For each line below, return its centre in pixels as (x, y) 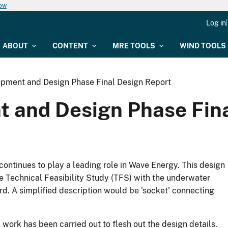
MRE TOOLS (134, 46)
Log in (216, 23)
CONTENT (70, 46)
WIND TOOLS (203, 46)
